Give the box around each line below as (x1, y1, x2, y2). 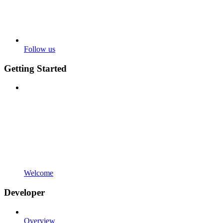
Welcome (24, 169, 53, 178)
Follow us (24, 44, 55, 53)
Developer (4, 187, 45, 198)
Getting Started (4, 63, 67, 74)
